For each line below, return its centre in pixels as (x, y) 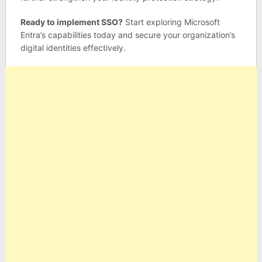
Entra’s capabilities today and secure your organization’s (127, 35)
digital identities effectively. (73, 47)
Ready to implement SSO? (71, 22)
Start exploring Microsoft (171, 22)
